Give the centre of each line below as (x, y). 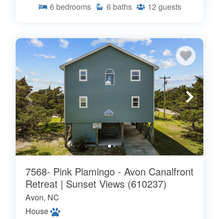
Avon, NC (42, 197)
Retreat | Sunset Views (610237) (96, 183)
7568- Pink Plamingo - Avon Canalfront (109, 171)
